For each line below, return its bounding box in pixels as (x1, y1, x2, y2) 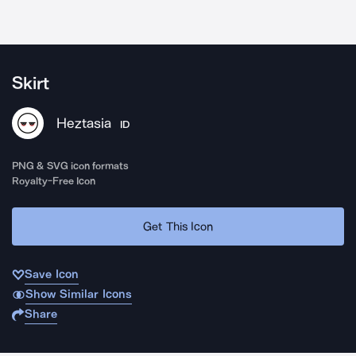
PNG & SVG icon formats (12, 160, 130, 172)
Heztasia (56, 114, 111, 132)
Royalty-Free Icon (12, 175, 96, 187)
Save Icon (25, 267, 79, 281)
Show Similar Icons (25, 287, 132, 301)
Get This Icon (143, 219, 213, 234)
